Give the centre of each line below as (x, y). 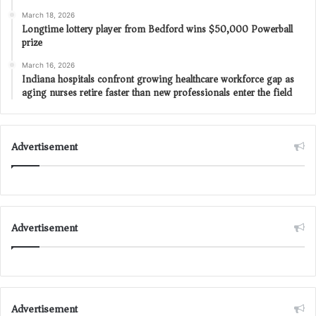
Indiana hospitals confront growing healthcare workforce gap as (158, 79)
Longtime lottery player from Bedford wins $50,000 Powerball (157, 29)
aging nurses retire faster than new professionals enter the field (157, 92)
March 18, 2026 (48, 14)
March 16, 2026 (48, 65)
